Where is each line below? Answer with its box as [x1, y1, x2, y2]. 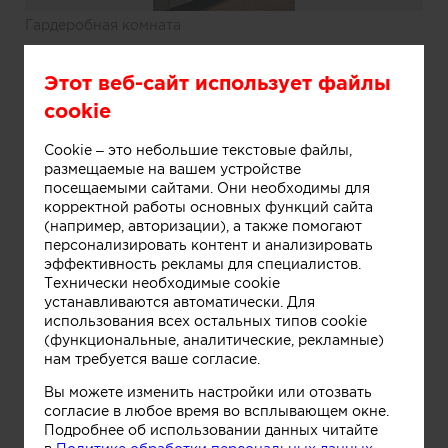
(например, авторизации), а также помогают [44, 217, 362, 234]
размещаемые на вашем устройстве [44, 160, 301, 177]
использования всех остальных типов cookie [44, 312, 367, 329]
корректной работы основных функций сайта [44, 198, 373, 215]
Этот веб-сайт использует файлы [44, 70, 391, 94]
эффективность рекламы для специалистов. [44, 255, 361, 272]
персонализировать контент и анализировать [44, 236, 373, 253]
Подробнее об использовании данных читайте [44, 421, 378, 438]
